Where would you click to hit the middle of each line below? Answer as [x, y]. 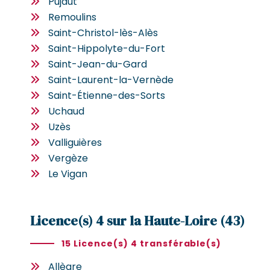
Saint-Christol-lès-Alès [103, 33]
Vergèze [68, 158]
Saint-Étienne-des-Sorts [107, 95]
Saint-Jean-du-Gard [98, 64]
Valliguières [75, 142]
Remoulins [72, 17]
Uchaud [66, 111]
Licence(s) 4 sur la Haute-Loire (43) [137, 220]
